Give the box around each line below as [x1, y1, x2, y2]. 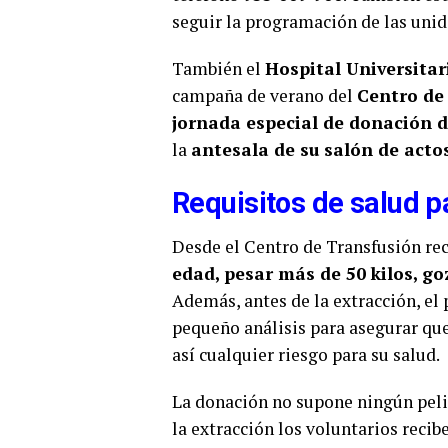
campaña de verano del [172, 83, 357, 107]
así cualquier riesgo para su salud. [172, 342, 440, 366]
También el [172, 56, 265, 80]
